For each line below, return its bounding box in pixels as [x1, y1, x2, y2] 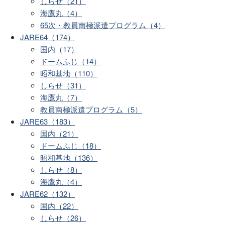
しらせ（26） [40, 212, 86, 223]
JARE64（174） [20, 32, 75, 43]
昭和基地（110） [40, 68, 97, 79]
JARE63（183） [20, 116, 75, 127]
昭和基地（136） [40, 152, 97, 163]
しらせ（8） [40, 164, 82, 175]
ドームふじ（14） [40, 56, 101, 67]
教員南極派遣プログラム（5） [40, 104, 142, 115]
